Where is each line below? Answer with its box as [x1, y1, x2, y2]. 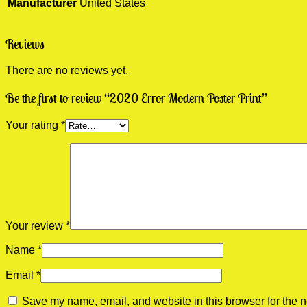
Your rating [5, 119, 61, 131]
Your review [5, 219, 66, 232]
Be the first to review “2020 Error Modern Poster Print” [5, 90, 267, 107]
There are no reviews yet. [5, 64, 128, 77]
